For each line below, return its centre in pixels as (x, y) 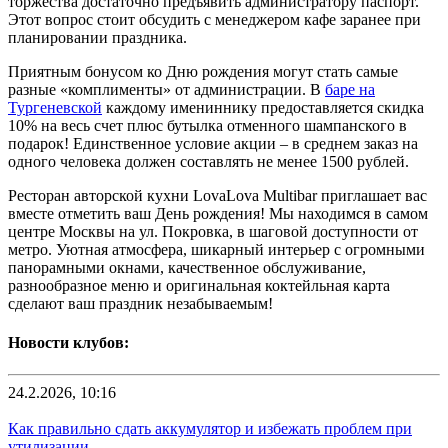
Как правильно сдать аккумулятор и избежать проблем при (210, 428)
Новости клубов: (68, 343)
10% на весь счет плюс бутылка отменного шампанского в (207, 126)
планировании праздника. (97, 38)
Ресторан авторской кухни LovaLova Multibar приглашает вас (217, 196)
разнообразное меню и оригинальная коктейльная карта (199, 286)
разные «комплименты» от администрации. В (166, 90)
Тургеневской (55, 108)
